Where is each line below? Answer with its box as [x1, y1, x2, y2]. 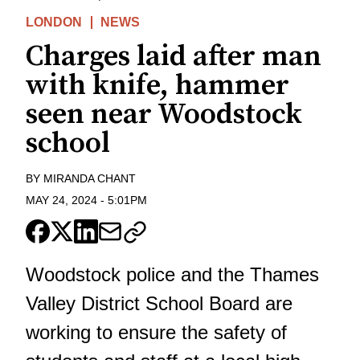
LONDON [26, 14, 82, 29]
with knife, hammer [26, 67, 289, 104]
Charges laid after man [26, 38, 321, 75]
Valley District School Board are [26, 292, 292, 314]
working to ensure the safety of [26, 321, 287, 343]
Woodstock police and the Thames [26, 263, 319, 285]
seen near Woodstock [26, 96, 302, 133]
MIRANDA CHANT [43, 171, 136, 185]
